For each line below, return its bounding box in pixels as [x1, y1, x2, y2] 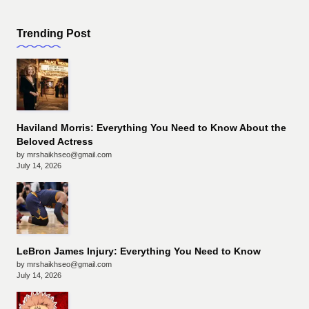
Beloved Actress [17, 137, 93, 148]
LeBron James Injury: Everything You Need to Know [17, 246, 261, 257]
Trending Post [17, 27, 90, 39]
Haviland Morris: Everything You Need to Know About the [17, 123, 286, 134]
